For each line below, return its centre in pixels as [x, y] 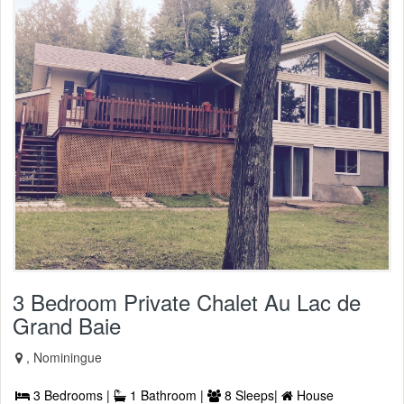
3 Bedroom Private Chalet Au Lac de [187, 301]
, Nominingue [64, 357]
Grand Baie [67, 325]
